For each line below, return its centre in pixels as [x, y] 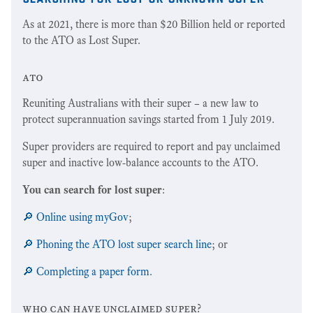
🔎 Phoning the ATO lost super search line [117, 244]
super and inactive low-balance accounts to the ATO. [140, 162]
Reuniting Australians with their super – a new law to [140, 103]
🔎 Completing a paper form [86, 271]
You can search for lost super [92, 189]
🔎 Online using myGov [75, 217]
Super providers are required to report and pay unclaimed [151, 146]
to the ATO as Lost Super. [81, 40]
